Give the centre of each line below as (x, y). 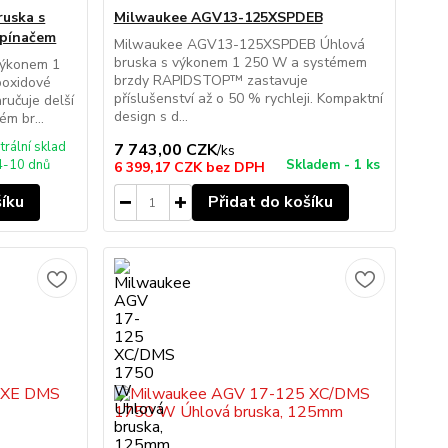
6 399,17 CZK (159, 167)
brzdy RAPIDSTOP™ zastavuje (210, 80)
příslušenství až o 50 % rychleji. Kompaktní (248, 98)
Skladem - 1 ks (332, 165)
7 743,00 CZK (165, 150)
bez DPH (235, 167)
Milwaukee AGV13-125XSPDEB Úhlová (239, 44)
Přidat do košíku (270, 202)
